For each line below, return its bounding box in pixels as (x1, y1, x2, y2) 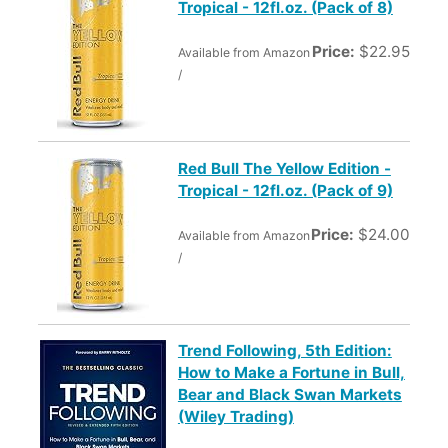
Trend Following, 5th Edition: (177, 340, 392, 360)
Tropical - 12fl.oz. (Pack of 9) (177, 180, 393, 200)
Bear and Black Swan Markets (177, 384, 402, 404)
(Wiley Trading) (177, 406, 294, 426)
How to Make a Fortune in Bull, (177, 362, 405, 382)
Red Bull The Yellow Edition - (177, 158, 391, 178)
